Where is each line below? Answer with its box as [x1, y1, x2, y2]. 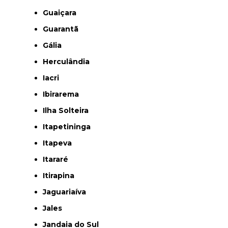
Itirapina [45, 170, 74, 180]
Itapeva [45, 138, 72, 148]
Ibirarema [45, 89, 79, 99]
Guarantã [48, 24, 78, 34]
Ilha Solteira [45, 105, 89, 115]
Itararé [45, 154, 68, 164]
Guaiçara [48, 8, 76, 17]
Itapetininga [45, 122, 91, 131]
